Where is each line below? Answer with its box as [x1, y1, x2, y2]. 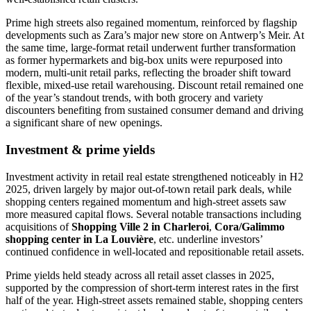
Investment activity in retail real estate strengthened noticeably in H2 [6, 170, 303, 183]
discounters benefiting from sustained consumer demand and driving [6, 104, 303, 117]
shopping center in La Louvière [6, 233, 153, 245]
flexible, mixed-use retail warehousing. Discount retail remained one [6, 79, 303, 92]
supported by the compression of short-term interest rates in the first [6, 281, 299, 294]
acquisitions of [6, 220, 72, 233]
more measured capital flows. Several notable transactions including [6, 208, 301, 220]
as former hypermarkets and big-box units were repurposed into [6, 54, 283, 67]
